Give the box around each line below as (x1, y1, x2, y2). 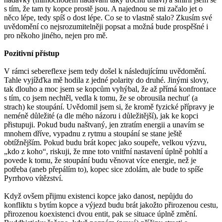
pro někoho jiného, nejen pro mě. (4, 31, 108, 40)
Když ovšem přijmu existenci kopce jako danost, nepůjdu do (4, 191, 193, 200)
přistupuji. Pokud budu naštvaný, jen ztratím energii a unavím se (4, 120, 204, 129)
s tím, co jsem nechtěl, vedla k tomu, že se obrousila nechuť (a (4, 93, 198, 102)
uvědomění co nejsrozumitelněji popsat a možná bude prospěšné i (4, 22, 208, 31)
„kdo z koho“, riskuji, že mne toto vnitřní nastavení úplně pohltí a (4, 147, 208, 156)
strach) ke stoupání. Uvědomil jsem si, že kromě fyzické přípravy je (4, 102, 214, 111)
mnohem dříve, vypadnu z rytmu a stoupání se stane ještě (4, 129, 182, 138)
